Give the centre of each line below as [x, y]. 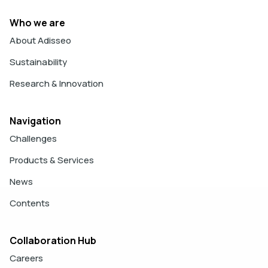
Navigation [35, 121]
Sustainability [38, 62]
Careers [26, 258]
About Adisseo [40, 40]
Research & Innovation [57, 83]
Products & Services [52, 160]
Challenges [33, 138]
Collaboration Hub [53, 240]
